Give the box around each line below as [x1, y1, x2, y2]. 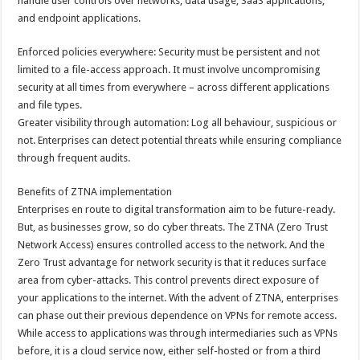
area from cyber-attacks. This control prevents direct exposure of [18, 274, 320, 286]
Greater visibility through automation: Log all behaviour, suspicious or [18, 117, 337, 129]
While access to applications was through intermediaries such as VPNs [18, 327, 338, 339]
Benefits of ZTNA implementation [18, 186, 173, 198]
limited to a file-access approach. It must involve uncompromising [18, 63, 321, 76]
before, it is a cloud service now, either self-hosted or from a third [18, 345, 321, 357]
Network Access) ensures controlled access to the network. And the [18, 239, 325, 251]
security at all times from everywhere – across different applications [18, 81, 330, 93]
